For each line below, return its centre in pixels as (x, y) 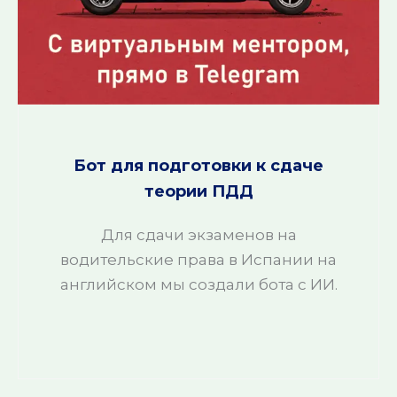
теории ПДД (198, 191)
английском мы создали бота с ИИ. (198, 284)
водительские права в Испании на (198, 260)
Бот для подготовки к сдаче (198, 166)
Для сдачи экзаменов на (198, 235)
